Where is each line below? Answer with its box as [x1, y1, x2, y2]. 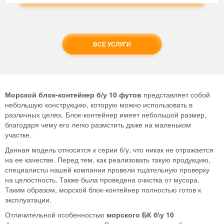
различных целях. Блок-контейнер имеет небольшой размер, [5, 109, 206, 120]
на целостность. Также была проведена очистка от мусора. [5, 174, 199, 185]
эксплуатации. [5, 194, 51, 205]
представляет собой [141, 89, 210, 100]
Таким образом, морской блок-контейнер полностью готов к [5, 184, 201, 195]
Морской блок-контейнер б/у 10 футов [5, 89, 141, 100]
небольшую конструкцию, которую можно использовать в [5, 99, 192, 110]
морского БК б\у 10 [106, 209, 174, 220]
